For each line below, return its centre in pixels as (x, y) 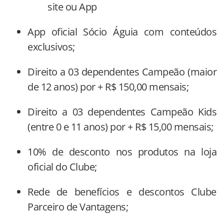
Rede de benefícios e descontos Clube (122, 191)
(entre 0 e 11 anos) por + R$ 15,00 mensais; (120, 126)
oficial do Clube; (62, 166)
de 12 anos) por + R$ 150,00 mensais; (108, 86)
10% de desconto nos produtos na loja (122, 151)
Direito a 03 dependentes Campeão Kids (122, 111)
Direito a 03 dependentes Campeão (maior (122, 71)
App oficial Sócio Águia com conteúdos (122, 31)
